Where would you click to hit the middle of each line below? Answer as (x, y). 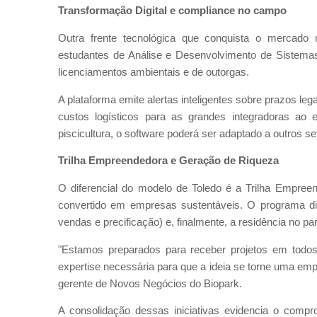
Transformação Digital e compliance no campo (172, 11)
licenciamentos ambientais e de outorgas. (154, 72)
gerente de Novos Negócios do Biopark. (150, 283)
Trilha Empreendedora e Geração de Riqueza (168, 161)
